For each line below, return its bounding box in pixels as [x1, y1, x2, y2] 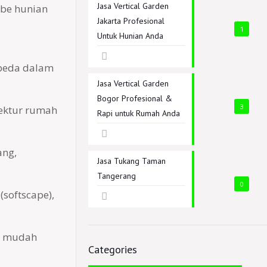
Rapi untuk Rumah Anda [97, 108, 180, 119]
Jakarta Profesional [97, 15, 164, 26]
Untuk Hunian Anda [97, 30, 163, 41]
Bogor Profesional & [97, 93, 172, 104]
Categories [88, 243, 137, 256]
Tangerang [97, 170, 136, 181]
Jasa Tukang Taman [97, 156, 166, 166]
